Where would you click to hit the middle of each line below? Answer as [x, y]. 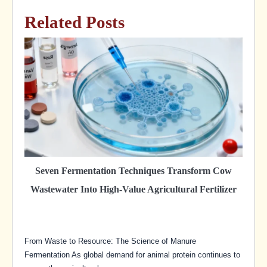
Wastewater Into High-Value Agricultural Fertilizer [133, 189]
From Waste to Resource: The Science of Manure [110, 241]
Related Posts [74, 22]
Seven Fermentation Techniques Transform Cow [133, 170]
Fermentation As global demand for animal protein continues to [132, 254]
